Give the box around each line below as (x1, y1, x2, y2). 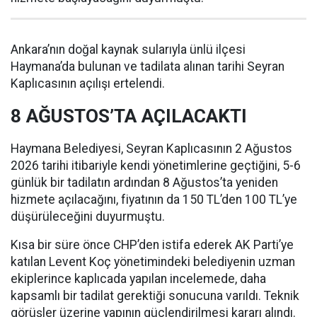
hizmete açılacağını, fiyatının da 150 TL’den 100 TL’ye (11, 192, 297, 207)
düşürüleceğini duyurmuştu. (11, 209, 165, 224)
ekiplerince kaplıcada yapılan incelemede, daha (11, 272, 266, 287)
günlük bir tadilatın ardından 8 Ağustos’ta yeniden (11, 175, 278, 190)
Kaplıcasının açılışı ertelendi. (11, 76, 165, 91)
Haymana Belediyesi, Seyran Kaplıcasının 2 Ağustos (11, 142, 292, 156)
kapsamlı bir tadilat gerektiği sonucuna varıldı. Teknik (11, 289, 299, 304)
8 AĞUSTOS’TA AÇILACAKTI (11, 105, 247, 127)
